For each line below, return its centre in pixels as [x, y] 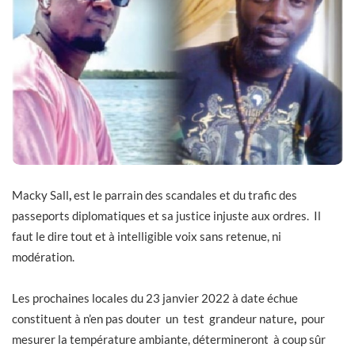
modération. [44, 257]
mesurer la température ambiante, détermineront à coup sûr [170, 339]
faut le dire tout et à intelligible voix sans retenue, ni [147, 237]
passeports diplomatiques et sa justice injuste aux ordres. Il [166, 216]
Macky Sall [40, 195]
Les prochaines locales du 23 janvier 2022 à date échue [155, 298]
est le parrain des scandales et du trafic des [185, 195]
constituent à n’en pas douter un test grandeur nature [153, 318]
